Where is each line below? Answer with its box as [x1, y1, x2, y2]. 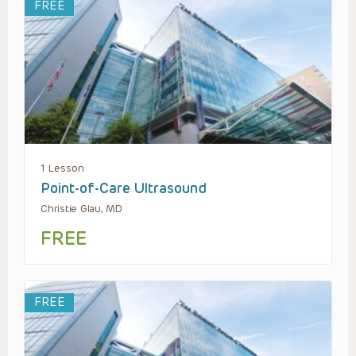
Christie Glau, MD [41, 203, 122, 215]
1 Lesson [41, 162, 84, 175]
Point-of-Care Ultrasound [41, 180, 207, 198]
